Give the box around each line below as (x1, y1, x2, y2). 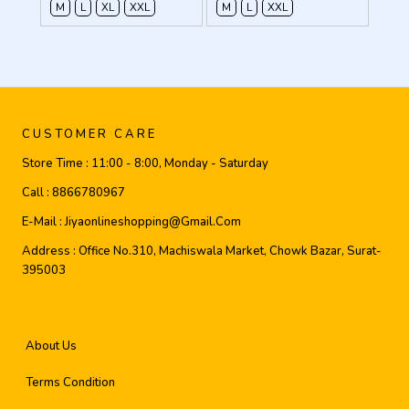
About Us (26, 338, 77, 354)
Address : (22, 243, 79, 259)
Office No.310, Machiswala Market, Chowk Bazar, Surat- (79, 243, 382, 259)
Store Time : (22, 155, 91, 172)
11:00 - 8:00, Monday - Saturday (91, 155, 268, 172)
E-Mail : (22, 214, 65, 230)
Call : (22, 184, 52, 201)
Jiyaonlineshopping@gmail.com (65, 214, 241, 230)
